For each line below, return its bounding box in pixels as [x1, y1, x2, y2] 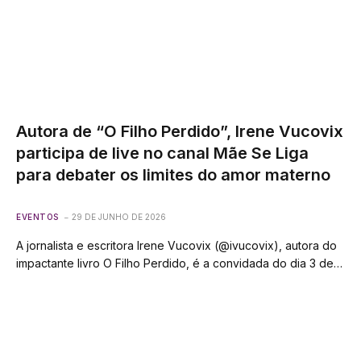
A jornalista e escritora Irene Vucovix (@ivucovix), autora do [16, 238, 337, 252]
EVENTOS [16, 211, 59, 222]
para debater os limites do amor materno [16, 164, 330, 185]
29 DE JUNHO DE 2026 [71, 211, 166, 222]
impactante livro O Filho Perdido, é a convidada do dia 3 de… [16, 255, 342, 270]
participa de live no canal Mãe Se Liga [16, 143, 309, 163]
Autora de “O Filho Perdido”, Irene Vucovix [16, 121, 343, 141]
